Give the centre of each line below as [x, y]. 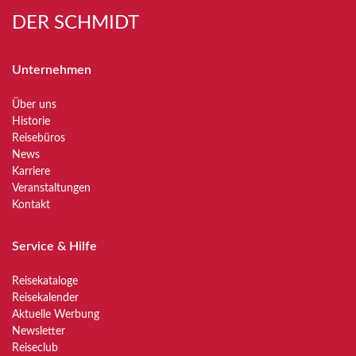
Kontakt [31, 205]
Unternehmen [52, 70]
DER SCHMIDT [75, 23]
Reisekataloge [45, 281]
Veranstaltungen [51, 188]
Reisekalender [45, 298]
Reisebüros [39, 138]
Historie [31, 122]
